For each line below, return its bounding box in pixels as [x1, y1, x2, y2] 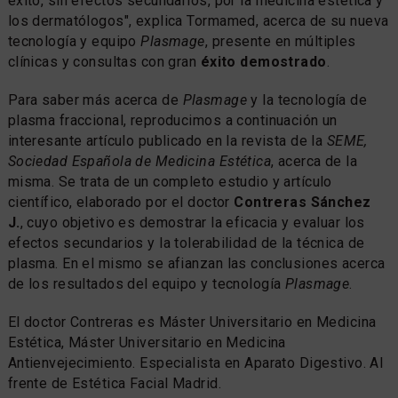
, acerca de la [271, 153, 358, 171]
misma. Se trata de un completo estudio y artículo [7, 173, 332, 191]
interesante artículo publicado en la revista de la [7, 132, 327, 150]
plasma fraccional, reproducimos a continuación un [7, 112, 338, 130]
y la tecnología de [246, 92, 368, 109]
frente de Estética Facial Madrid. [7, 375, 221, 393]
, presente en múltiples [204, 33, 356, 51]
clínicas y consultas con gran [7, 53, 201, 71]
